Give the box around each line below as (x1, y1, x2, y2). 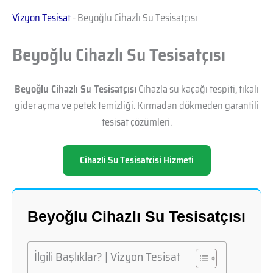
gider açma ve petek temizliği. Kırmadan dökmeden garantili (14, 97, 259, 113)
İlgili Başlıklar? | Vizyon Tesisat (34, 247, 180, 266)
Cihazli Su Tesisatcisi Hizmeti (79, 152, 194, 168)
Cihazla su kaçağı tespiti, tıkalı (136, 80, 259, 97)
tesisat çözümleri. (101, 113, 172, 130)
